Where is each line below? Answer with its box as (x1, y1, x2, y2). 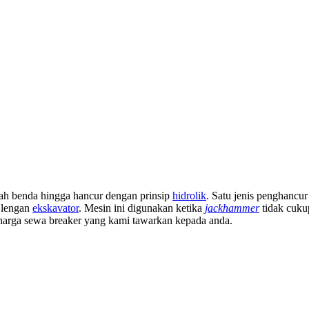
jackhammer (205, 202, 259, 215)
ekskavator (32, 202, 79, 215)
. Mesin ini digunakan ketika (79, 202, 205, 215)
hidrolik (172, 190, 206, 202)
